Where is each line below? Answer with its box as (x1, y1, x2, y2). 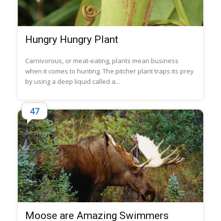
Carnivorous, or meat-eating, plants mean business (25, 56, 179, 65)
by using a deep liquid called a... (25, 76, 120, 86)
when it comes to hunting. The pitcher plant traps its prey (25, 66, 194, 75)
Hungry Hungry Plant (25, 33, 118, 45)
